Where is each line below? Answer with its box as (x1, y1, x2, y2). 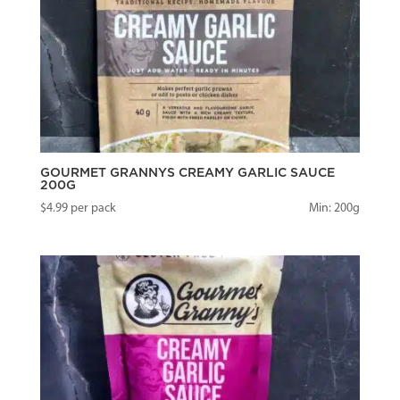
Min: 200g (309, 201, 361, 215)
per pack (67, 201, 116, 215)
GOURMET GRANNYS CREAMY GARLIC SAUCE (39, 166, 335, 179)
